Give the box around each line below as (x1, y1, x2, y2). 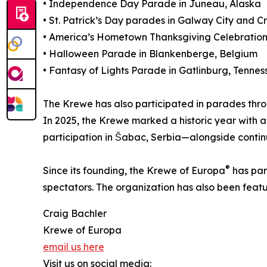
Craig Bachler (43, 207, 107, 220)
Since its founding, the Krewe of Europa (43, 164, 225, 177)
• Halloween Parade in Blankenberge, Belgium (43, 48, 257, 60)
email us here (43, 241, 104, 253)
